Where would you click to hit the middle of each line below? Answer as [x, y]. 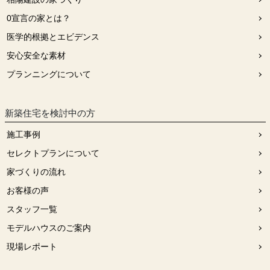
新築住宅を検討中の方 [50, 113]
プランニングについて [49, 74]
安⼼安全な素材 [36, 55]
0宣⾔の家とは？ [38, 18]
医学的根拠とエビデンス [53, 37]
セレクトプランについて [53, 153]
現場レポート [32, 246]
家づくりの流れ [36, 172]
